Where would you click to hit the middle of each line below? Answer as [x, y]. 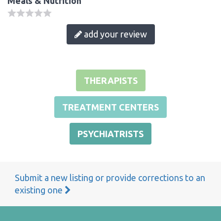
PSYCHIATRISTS [110, 133]
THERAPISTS [110, 80]
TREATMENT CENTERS [110, 107]
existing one [40, 190]
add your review [114, 34]
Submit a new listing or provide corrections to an [110, 177]
